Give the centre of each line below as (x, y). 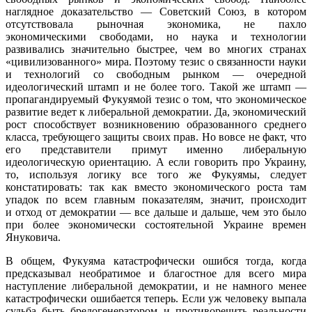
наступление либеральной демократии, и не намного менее (156, 286)
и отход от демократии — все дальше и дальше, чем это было (156, 212)
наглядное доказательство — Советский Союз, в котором (156, 11)
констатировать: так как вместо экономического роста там (156, 187)
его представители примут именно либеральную (156, 149)
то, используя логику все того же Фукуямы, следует (156, 174)
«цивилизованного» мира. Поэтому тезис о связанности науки (156, 61)
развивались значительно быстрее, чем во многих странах (156, 49)
